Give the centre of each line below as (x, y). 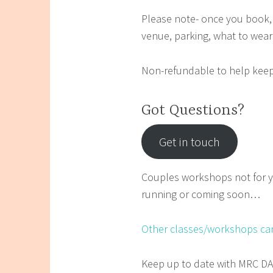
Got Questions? (193, 110)
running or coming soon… (201, 194)
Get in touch (189, 142)
